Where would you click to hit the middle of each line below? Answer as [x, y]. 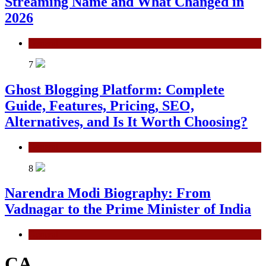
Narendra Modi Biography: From [108, 193]
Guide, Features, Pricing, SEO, [99, 105]
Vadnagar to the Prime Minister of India [128, 209]
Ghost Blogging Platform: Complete [115, 89]
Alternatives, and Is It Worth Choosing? [126, 121]
